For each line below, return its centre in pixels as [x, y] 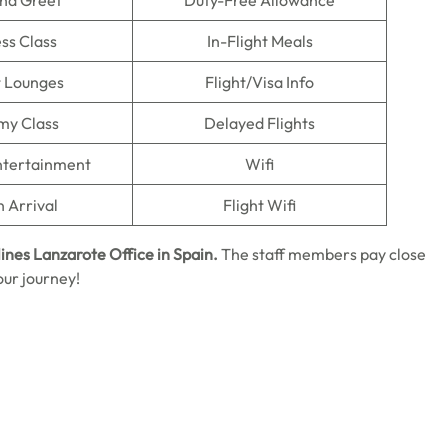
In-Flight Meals [259, 41]
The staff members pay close [323, 254]
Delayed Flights [259, 123]
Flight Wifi [259, 205]
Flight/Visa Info [259, 82]
